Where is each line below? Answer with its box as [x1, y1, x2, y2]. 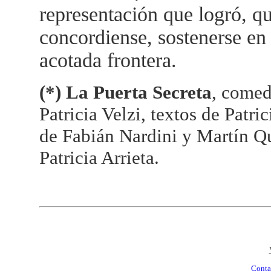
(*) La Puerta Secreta [39, 82, 212, 103]
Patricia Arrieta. [39, 147, 159, 168]
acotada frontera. [39, 49, 177, 71]
